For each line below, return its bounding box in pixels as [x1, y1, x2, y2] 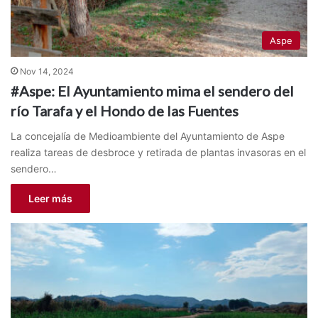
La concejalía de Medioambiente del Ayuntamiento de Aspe [11, 129, 285, 142]
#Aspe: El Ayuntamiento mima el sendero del [11, 82, 294, 99]
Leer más [28, 192, 72, 204]
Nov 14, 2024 [20, 65, 74, 77]
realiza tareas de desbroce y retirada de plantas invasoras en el [11, 146, 306, 158]
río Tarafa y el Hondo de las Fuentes [11, 102, 238, 119]
